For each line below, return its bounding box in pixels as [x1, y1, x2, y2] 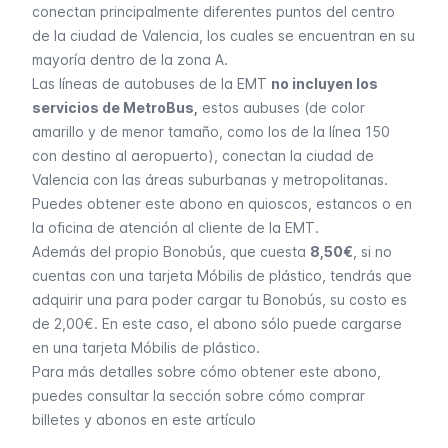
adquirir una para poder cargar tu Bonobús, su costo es [32, 291, 407, 308]
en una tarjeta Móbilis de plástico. [32, 339, 260, 356]
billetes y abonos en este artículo [32, 411, 256, 428]
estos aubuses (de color [198, 99, 365, 116]
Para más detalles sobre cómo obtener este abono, [32, 363, 381, 380]
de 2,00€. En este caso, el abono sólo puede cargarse [32, 315, 402, 332]
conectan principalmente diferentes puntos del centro [32, 3, 395, 20]
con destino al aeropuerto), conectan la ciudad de [32, 147, 374, 164]
